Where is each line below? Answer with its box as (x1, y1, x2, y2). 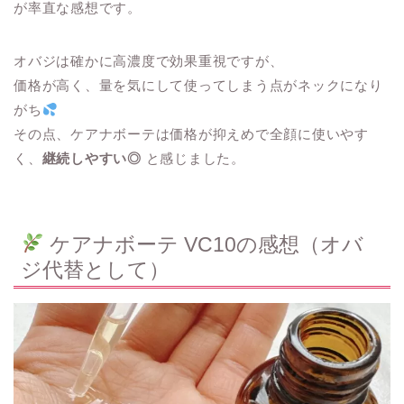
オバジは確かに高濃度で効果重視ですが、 (14, 53, 284, 69)
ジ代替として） (21, 257, 170, 281)
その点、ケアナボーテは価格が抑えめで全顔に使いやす (14, 126, 369, 142)
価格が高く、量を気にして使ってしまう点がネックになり (14, 78, 383, 94)
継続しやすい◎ (41, 151, 142, 167)
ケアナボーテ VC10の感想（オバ (44, 232, 364, 256)
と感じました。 (141, 151, 245, 167)
